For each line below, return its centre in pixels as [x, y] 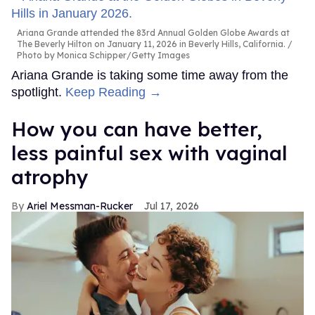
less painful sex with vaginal [149, 153]
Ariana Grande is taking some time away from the [150, 76]
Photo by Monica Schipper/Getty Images [103, 56]
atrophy [50, 177]
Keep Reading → [114, 92]
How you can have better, [137, 129]
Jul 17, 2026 [172, 206]
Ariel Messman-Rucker [80, 206]
